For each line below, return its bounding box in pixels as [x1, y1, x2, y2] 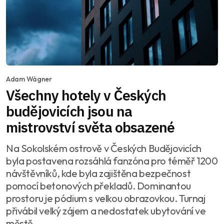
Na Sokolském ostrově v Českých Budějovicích [6, 141, 201, 154]
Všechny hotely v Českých [6, 85, 166, 104]
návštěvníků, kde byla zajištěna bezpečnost [6, 166, 191, 179]
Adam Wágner [6, 74, 52, 83]
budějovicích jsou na [6, 101, 132, 120]
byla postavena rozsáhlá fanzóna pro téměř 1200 [6, 154, 218, 167]
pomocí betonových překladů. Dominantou [6, 179, 191, 192]
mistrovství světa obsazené [6, 117, 175, 136]
